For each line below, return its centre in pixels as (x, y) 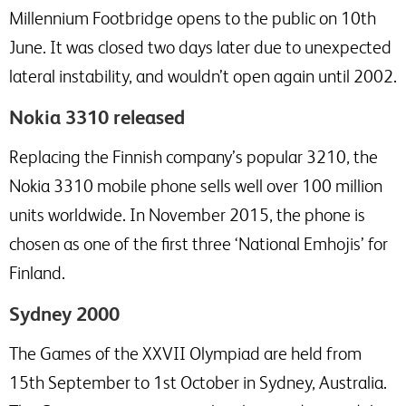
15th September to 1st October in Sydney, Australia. (198, 382)
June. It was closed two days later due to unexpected (200, 47)
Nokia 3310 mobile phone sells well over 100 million (196, 186)
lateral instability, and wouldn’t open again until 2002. (203, 76)
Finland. (37, 273)
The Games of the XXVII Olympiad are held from (185, 353)
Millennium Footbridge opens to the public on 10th (193, 18)
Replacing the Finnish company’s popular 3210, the (193, 157)
